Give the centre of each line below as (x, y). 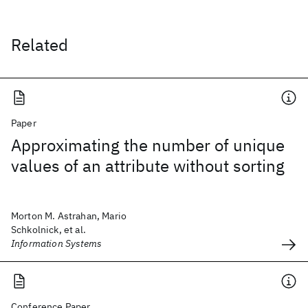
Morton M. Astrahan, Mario (69, 216)
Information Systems (57, 243)
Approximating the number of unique (148, 145)
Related (40, 45)
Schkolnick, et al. (48, 230)
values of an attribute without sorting (148, 166)
